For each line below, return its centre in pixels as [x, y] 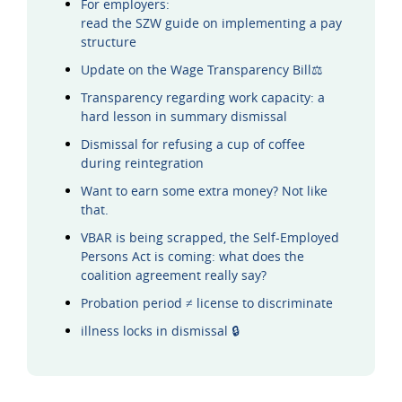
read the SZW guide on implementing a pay [211, 23]
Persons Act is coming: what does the [192, 257]
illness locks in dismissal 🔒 [160, 331]
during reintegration [142, 163]
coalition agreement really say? [174, 275]
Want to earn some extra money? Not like [204, 191]
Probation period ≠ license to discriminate [207, 303]
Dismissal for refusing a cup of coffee [193, 144]
